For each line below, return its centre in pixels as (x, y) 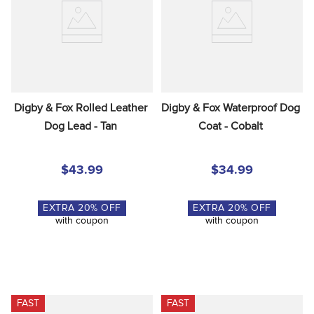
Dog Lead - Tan (81, 126)
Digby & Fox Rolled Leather (81, 108)
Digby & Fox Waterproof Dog (231, 108)
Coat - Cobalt (231, 126)
